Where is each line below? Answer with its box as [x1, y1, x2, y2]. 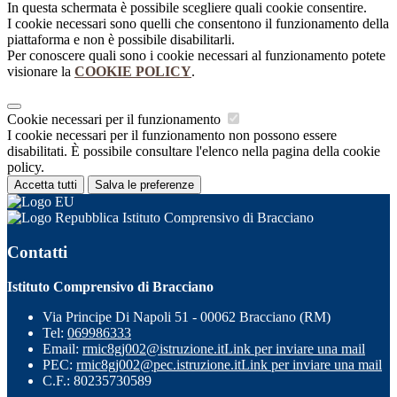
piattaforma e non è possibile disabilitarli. [7, 32, 235, 48]
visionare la [7, 64, 74, 80]
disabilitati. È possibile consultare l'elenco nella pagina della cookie [7, 144, 380, 160]
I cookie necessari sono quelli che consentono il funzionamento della [7, 16, 389, 32]
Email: [43, 340, 82, 356]
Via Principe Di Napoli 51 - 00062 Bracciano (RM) [43, 308, 331, 324]
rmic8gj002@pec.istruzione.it [76, 356, 241, 372]
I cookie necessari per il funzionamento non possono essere [7, 128, 337, 144]
